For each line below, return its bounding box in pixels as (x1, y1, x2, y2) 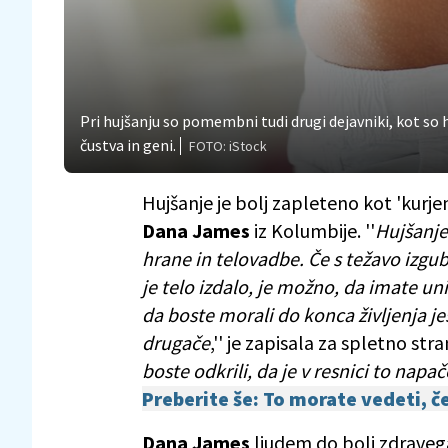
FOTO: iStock (189, 136, 267, 155)
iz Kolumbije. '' (250, 217, 375, 243)
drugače (142, 329, 210, 355)
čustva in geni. (80, 134, 176, 155)
